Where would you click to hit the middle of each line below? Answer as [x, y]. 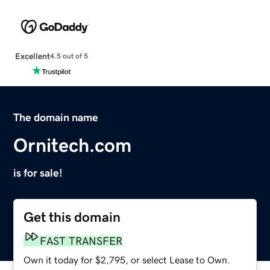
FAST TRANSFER [81, 241]
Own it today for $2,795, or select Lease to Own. [127, 259]
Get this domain [72, 217]
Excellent [32, 56]
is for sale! [38, 173]
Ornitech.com [73, 145]
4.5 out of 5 [69, 56]
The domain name [56, 117]
